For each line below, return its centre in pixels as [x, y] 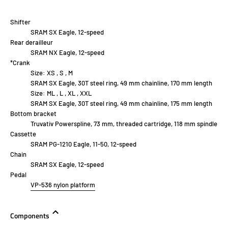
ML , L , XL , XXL [69, 93]
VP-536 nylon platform [63, 185]
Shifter [20, 22]
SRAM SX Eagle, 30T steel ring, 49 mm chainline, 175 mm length [121, 104]
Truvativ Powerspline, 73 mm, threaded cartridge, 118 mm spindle [124, 124]
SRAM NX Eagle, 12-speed [67, 53]
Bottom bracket [33, 114]
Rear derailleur [32, 42]
